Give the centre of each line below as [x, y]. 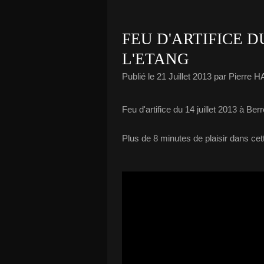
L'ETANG [156, 59]
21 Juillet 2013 [184, 76]
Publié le [139, 76]
